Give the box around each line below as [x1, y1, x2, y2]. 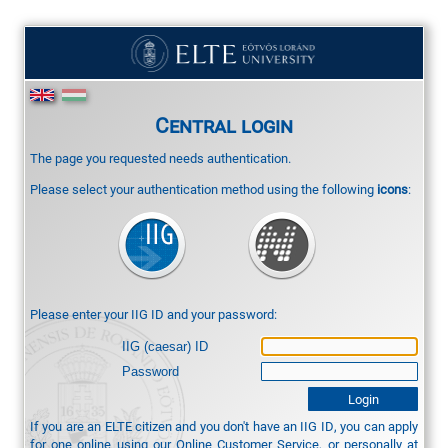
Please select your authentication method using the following [30, 180, 377, 199]
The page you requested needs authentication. [30, 148, 291, 167]
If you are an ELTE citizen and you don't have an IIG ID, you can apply [30, 416, 418, 435]
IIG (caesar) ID [122, 338, 209, 354]
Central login [155, 110, 293, 139]
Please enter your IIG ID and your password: [30, 305, 277, 324]
